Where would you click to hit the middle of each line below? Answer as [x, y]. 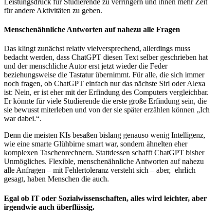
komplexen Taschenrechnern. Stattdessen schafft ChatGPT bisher [104, 153]
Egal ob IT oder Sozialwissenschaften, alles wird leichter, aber [105, 198]
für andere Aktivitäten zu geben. [53, 10]
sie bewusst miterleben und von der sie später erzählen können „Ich [107, 110]
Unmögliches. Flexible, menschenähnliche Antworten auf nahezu [104, 162]
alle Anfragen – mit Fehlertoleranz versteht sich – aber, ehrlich [100, 170]
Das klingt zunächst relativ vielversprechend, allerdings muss [97, 49]
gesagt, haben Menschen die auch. [56, 179]
